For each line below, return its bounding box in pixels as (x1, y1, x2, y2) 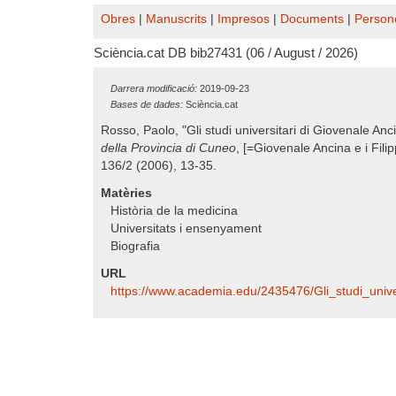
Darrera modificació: (110, 83, 197, 94)
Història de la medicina (110, 204, 238, 217)
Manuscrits (146, 12, 207, 26)
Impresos (217, 12, 270, 26)
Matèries (101, 187, 152, 200)
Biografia (110, 240, 160, 253)
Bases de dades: (110, 99, 183, 110)
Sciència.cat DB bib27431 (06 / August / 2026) (94, 46, 358, 60)
